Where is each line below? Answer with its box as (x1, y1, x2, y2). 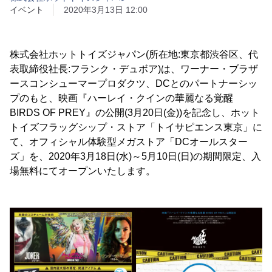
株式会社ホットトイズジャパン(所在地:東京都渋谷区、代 (10, 49, 258, 59)
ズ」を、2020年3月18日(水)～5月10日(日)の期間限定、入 (10, 151, 261, 161)
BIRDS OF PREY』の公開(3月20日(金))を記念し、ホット (10, 107, 260, 118)
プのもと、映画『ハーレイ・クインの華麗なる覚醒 (10, 93, 233, 103)
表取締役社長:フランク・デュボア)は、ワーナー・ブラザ (10, 64, 258, 74)
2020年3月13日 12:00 (64, 5, 148, 15)
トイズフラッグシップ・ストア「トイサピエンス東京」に (10, 122, 262, 132)
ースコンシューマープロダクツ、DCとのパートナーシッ (10, 78, 257, 89)
